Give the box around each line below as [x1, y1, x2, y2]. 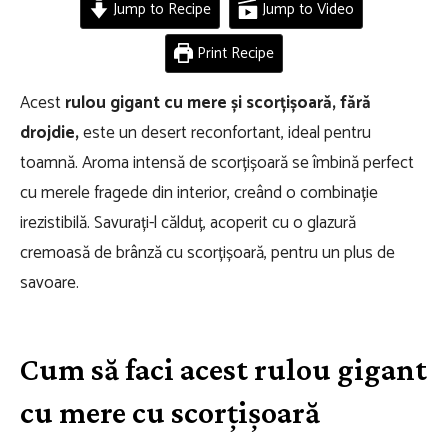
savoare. [20, 269, 79, 297]
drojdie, [20, 119, 79, 147]
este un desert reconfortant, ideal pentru [79, 119, 371, 147]
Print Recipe [193, 41, 275, 66]
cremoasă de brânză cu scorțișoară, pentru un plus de [20, 239, 395, 267]
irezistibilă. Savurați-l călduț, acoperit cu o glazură [20, 209, 356, 237]
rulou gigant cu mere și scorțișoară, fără [65, 89, 371, 117]
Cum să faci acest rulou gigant [20, 351, 427, 387]
